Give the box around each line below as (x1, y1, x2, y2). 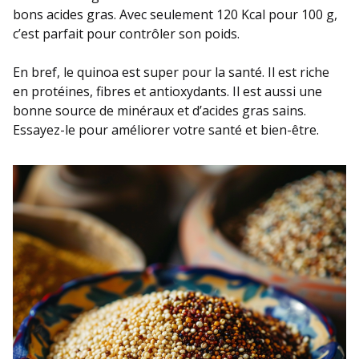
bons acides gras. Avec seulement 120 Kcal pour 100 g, (13, 5, 337, 23)
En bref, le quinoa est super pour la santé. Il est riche (13, 63, 329, 81)
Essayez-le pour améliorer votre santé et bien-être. (13, 120, 319, 139)
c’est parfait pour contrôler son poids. (13, 24, 240, 42)
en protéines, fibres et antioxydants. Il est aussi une (13, 82, 322, 100)
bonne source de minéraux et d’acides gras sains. (13, 101, 306, 119)
